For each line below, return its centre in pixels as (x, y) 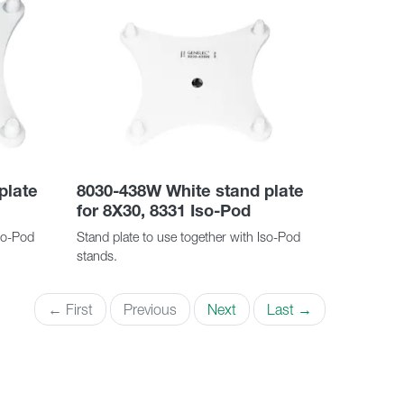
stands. (96, 257)
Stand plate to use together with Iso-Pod (188, 238)
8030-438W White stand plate (190, 191)
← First (70, 310)
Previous (150, 310)
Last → (289, 310)
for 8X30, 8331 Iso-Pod (163, 211)
